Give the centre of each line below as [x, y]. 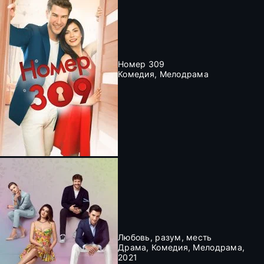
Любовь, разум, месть [165, 237]
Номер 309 [141, 64]
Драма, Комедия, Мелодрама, [181, 247]
